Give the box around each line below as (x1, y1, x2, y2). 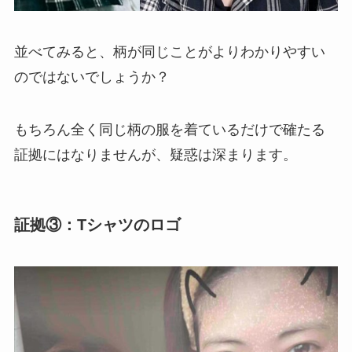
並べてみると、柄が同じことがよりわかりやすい (13, 43, 325, 60)
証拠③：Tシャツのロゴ (13, 215, 181, 233)
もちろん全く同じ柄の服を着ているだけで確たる (13, 122, 325, 138)
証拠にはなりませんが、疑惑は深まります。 (13, 147, 297, 163)
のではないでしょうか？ (13, 68, 170, 85)
